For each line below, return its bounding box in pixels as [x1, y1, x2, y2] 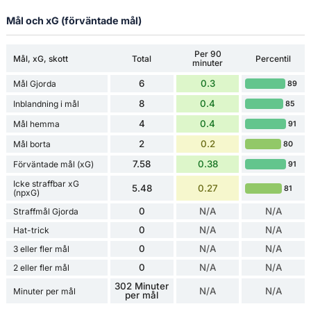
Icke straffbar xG [12, 178, 79, 190]
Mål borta [12, 139, 51, 150]
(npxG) [12, 187, 40, 199]
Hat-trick [12, 225, 49, 236]
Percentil [255, 53, 292, 64]
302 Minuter [115, 280, 169, 292]
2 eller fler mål [12, 262, 69, 274]
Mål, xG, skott [12, 53, 68, 64]
